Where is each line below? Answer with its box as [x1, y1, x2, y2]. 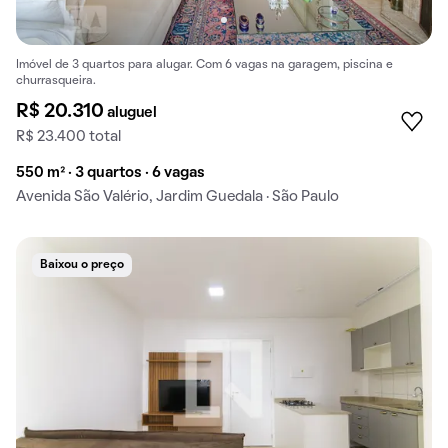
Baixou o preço [40, 259, 124, 270]
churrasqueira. [16, 75, 96, 86]
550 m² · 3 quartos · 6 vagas [16, 165, 205, 180]
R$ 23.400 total [16, 129, 121, 144]
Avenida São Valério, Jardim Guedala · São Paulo [16, 189, 339, 204]
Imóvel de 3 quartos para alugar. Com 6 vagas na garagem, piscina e [16, 59, 393, 70]
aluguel [107, 105, 157, 120]
